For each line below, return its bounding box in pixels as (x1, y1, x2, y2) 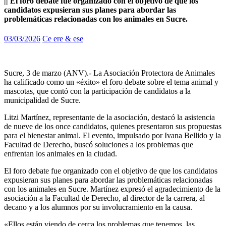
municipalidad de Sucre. (4, 96, 81, 105)
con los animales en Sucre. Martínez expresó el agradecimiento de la (4, 185, 220, 194)
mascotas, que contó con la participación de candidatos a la (4, 87, 191, 96)
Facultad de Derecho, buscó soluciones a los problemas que (4, 140, 193, 149)
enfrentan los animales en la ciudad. (4, 149, 117, 158)
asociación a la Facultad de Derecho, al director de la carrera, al (4, 194, 205, 203)
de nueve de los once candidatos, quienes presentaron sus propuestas (4, 122, 221, 131)
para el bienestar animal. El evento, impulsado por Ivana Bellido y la (4, 131, 221, 140)
